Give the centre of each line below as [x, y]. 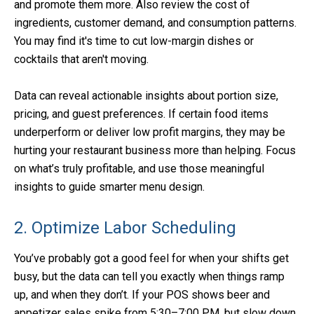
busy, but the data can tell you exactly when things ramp [149, 277]
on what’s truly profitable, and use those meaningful [139, 169]
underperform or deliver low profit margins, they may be [150, 132]
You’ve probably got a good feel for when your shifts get [151, 259]
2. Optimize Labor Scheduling [125, 228]
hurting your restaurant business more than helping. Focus [155, 151]
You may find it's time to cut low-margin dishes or [134, 41]
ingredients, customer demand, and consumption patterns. [155, 23]
